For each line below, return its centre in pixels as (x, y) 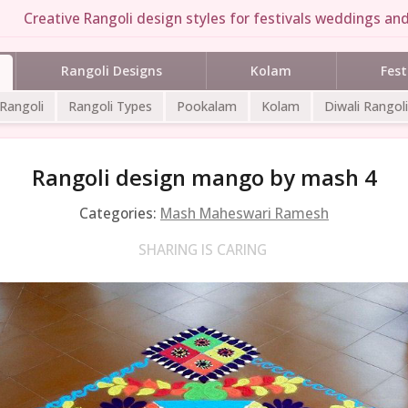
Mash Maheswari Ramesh (245, 213)
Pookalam (207, 106)
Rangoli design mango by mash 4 (204, 177)
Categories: (120, 213)
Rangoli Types (110, 106)
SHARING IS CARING (202, 249)
